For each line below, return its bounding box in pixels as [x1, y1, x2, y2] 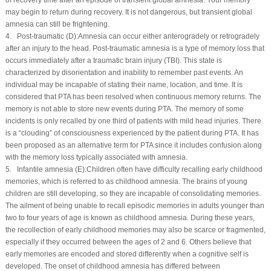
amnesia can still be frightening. [5, 19, 109, 28]
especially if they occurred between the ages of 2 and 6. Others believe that [5, 237, 251, 246]
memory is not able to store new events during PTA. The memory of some [5, 104, 244, 113]
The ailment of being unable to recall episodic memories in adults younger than [5, 201, 264, 210]
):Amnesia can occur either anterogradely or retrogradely [73, 31, 260, 41]
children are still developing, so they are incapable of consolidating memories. [5, 189, 261, 198]
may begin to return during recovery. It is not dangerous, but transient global [5, 7, 252, 16]
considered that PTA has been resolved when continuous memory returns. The [5, 92, 261, 101]
